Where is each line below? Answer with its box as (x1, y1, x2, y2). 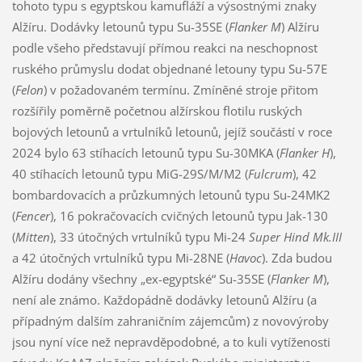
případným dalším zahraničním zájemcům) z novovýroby (11, 313, 329, 330)
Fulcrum (247, 166, 293, 183)
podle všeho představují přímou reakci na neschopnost (11, 40, 318, 57)
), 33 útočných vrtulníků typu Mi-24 (49, 229, 249, 246)
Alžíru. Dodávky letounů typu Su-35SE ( (11, 19, 229, 36)
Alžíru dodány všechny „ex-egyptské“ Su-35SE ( (11, 271, 271, 288)
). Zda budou (261, 250, 332, 267)
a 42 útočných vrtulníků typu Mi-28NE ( (11, 250, 229, 267)
